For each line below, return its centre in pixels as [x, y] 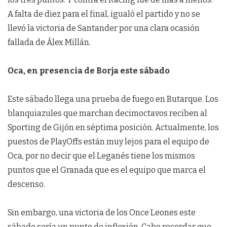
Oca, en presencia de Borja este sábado [89, 71]
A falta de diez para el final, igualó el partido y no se [104, 14]
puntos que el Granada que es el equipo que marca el [107, 170]
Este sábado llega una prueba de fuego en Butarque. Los [113, 99]
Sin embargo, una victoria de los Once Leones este [102, 213]
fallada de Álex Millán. [49, 43]
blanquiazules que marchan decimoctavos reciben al [107, 113]
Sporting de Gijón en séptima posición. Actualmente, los [113, 128]
